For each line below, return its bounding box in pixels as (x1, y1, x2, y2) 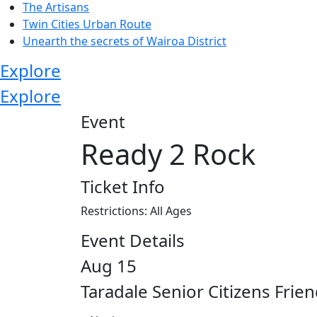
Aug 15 (81, 253, 137, 277)
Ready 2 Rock (81, 134, 255, 173)
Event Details (81, 228, 185, 252)
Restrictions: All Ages (81, 202, 192, 219)
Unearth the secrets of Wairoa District (23, 33, 226, 49)
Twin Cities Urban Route (23, 16, 151, 32)
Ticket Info (81, 174, 165, 198)
